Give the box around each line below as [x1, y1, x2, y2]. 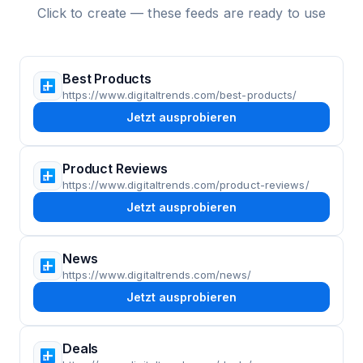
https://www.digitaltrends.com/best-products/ [62, 88, 297, 101]
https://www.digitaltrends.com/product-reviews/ [62, 178, 310, 191]
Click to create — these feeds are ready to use [36, 5, 327, 21]
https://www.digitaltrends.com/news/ [62, 268, 252, 281]
